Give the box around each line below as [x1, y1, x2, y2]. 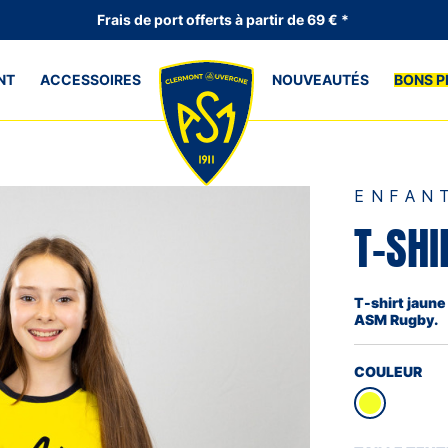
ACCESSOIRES [40, 71, 142, 88]
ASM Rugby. [354, 310, 439, 328]
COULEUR [354, 362, 423, 380]
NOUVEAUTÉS [271, 71, 369, 88]
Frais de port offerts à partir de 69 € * [96, 11, 352, 28]
